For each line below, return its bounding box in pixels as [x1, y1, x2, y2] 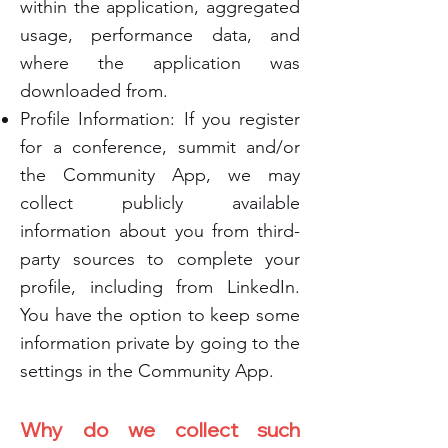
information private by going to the [20, 332, 300, 354]
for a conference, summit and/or [20, 136, 300, 158]
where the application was [20, 52, 300, 74]
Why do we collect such [20, 417, 300, 442]
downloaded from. [20, 80, 168, 102]
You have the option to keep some [20, 304, 300, 326]
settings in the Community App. [20, 360, 274, 382]
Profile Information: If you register [20, 108, 300, 130]
